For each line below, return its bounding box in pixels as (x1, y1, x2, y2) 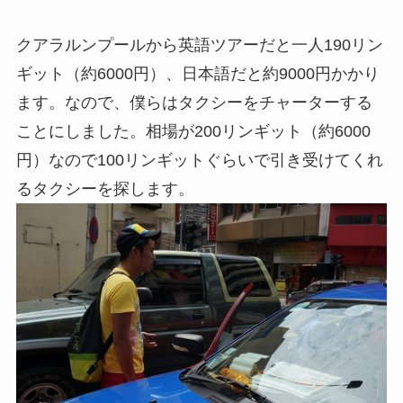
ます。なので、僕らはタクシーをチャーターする (15, 94, 372, 112)
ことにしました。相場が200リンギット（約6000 (15, 122, 371, 141)
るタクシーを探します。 (15, 180, 194, 199)
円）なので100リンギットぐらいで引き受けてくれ (15, 151, 383, 170)
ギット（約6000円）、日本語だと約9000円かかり (15, 65, 380, 84)
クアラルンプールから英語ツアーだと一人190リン (15, 36, 383, 55)
